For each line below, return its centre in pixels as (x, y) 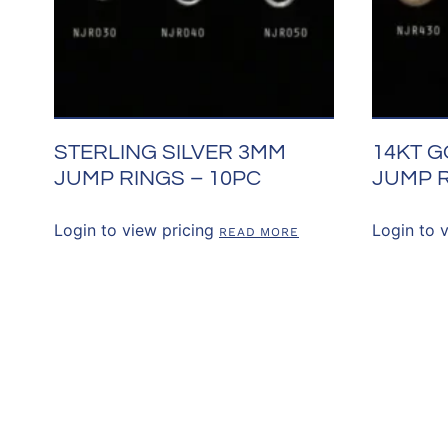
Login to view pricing (133, 229)
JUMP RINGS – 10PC (157, 178)
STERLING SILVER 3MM (169, 152)
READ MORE (259, 231)
